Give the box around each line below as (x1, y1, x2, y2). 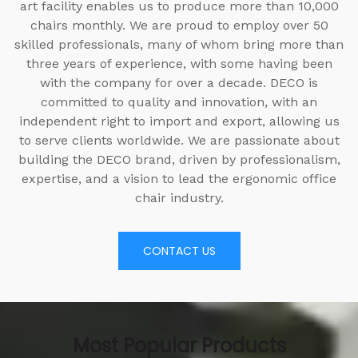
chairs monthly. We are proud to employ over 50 (30, 18, 328, 34)
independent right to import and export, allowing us (18, 113, 340, 129)
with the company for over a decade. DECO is (40, 75, 270, 91)
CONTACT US (142, 243, 216, 260)
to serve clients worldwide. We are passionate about (18, 133, 340, 149)
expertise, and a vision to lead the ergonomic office (22, 171, 336, 187)
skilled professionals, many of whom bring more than (14, 37, 344, 53)
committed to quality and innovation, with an (41, 94, 317, 110)
